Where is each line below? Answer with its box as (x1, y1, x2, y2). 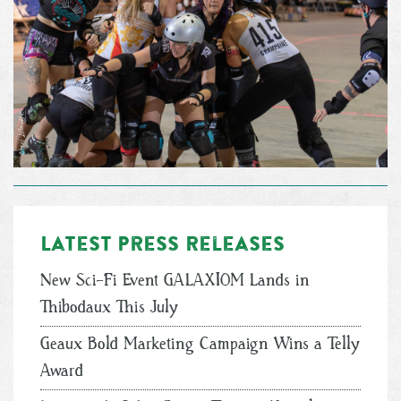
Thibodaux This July (40, 295, 178, 319)
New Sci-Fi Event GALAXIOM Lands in (40, 269, 310, 292)
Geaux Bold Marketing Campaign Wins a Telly (40, 332, 360, 355)
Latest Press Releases (40, 230, 285, 256)
